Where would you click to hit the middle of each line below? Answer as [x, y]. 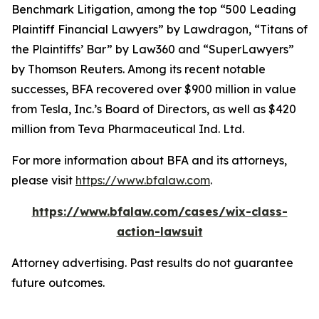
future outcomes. [58, 283]
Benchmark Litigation [71, 9]
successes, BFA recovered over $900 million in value [154, 89]
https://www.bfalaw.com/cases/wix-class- [159, 211]
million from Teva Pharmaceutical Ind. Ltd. [128, 129]
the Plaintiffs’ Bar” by [72, 49]
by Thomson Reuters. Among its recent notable [138, 69]
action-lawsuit [159, 231]
